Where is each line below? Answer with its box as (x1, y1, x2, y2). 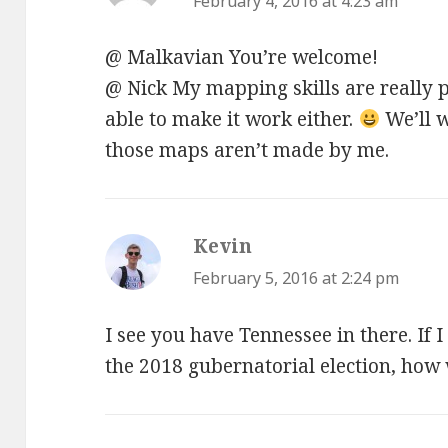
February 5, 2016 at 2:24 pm (193, 267, 400, 290)
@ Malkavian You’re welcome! (105, 44, 379, 71)
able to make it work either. (105, 106, 359, 133)
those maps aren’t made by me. (105, 137, 390, 164)
